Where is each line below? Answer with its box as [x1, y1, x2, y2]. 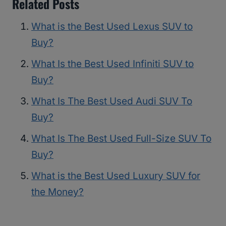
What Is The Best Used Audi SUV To [31, 95, 192, 107]
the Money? [31, 186, 84, 198]
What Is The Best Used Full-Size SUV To [31, 133, 211, 145]
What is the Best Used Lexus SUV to [31, 21, 193, 33]
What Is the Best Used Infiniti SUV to [31, 58, 194, 70]
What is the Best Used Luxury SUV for [31, 170, 200, 182]
